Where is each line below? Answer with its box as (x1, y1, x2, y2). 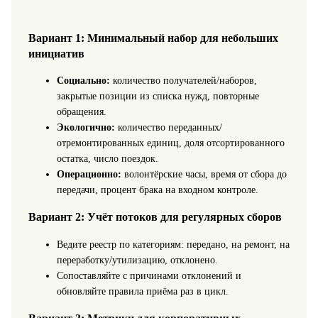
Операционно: (56, 168, 121, 180)
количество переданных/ (114, 121, 222, 133)
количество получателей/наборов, (109, 75, 257, 86)
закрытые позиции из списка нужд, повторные (56, 90, 259, 102)
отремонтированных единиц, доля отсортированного (56, 137, 285, 148)
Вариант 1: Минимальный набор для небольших (28, 31, 278, 45)
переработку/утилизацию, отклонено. (56, 254, 218, 265)
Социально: (56, 75, 110, 86)
